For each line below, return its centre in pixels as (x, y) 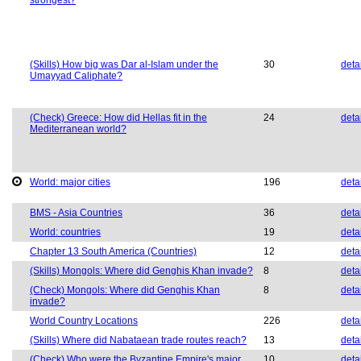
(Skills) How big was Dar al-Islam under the (124, 65)
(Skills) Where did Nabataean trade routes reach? (138, 340)
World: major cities (70, 183)
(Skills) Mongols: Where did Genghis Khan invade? (141, 271)
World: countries (65, 232)
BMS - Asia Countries (76, 213)
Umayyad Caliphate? (76, 76)
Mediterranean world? (78, 129)
